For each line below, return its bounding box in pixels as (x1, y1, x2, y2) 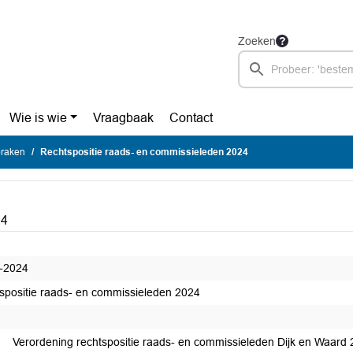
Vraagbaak (93, 111, 154, 124)
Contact (169, 111, 214, 124)
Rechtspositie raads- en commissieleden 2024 (40, 147, 248, 158)
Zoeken (238, 35, 276, 47)
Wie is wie (9, 111, 67, 124)
